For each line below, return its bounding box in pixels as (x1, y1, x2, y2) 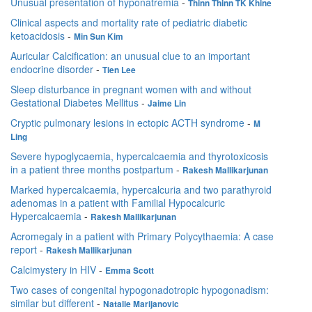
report (10, 242, 37, 257)
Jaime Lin (148, 97, 186, 110)
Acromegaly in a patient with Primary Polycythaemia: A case (10, 229, 274, 244)
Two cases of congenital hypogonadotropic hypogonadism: (10, 283, 269, 297)
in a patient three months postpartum (10, 162, 173, 177)
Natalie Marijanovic (103, 298, 179, 311)
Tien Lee (102, 64, 136, 77)
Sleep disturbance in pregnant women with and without (10, 82, 251, 97)
